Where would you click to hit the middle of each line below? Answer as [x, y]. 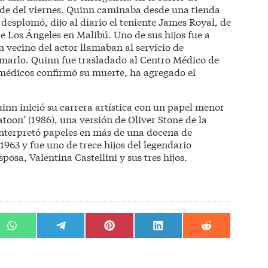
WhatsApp [31, 247]
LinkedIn [174, 247]
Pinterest [124, 247]
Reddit [218, 247]
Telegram [77, 247]
